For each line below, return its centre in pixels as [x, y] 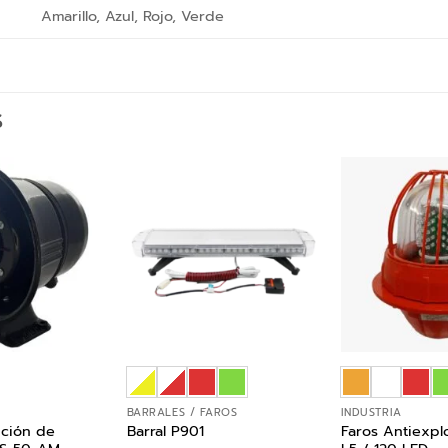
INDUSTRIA [371, 412]
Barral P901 [165, 431]
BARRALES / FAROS [182, 412]
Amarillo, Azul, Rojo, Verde [132, 15]
